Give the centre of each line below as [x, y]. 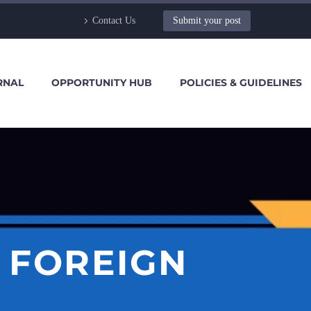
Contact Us [114, 20]
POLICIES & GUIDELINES [241, 83]
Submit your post [207, 20]
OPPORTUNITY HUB [102, 83]
